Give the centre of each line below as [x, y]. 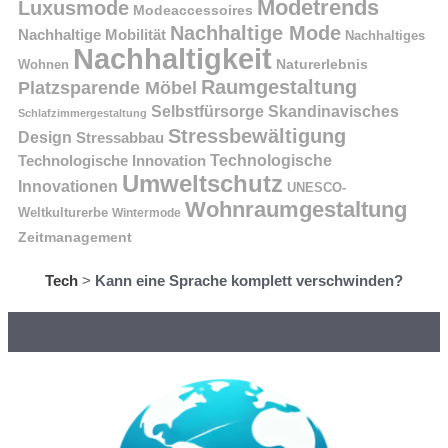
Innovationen [68, 186]
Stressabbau [120, 137]
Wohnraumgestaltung [296, 209]
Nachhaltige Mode [255, 32]
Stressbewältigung [257, 135]
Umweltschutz [202, 183]
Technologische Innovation [112, 160]
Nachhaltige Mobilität [92, 34]
